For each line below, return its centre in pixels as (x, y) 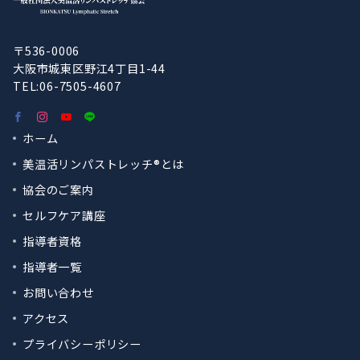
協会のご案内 (58, 190)
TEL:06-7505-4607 (67, 86)
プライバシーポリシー (82, 344)
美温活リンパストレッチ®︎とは (104, 164)
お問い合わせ (58, 292)
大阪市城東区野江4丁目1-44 (90, 68)
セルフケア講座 (64, 215)
